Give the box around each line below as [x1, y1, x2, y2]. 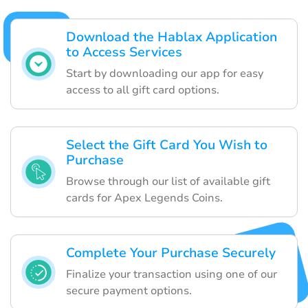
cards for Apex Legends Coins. [66, 190, 223, 206]
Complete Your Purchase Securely [66, 243, 276, 262]
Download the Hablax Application [66, 27, 277, 46]
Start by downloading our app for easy [66, 65, 263, 81]
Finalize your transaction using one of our [66, 266, 277, 282]
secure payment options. [66, 283, 192, 298]
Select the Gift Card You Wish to [66, 135, 267, 154]
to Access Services [66, 43, 182, 61]
